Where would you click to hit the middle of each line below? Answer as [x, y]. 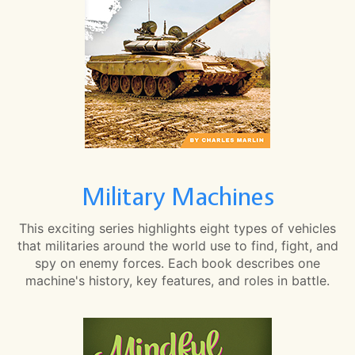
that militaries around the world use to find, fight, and [177, 246]
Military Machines [177, 197]
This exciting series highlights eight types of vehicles [177, 229]
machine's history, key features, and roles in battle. [177, 281]
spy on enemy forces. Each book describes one [177, 263]
